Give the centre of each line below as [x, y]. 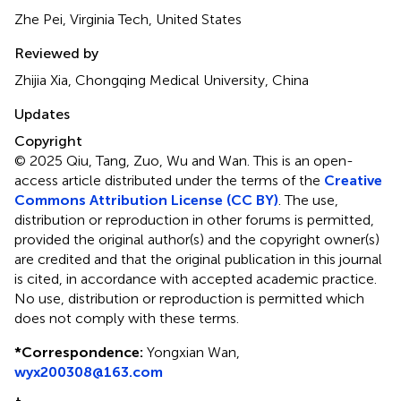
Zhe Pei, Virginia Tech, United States [128, 19]
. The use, [308, 200]
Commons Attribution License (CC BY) [146, 200]
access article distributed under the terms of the [169, 180]
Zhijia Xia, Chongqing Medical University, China [162, 80]
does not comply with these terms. [127, 318]
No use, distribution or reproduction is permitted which [189, 298]
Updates [42, 114]
